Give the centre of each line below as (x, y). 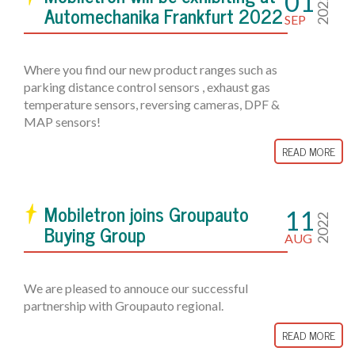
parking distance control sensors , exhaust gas (147, 87)
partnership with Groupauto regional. (124, 305)
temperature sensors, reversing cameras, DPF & (152, 104)
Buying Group (95, 234)
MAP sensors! (62, 122)
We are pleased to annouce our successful (136, 288)
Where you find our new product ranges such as (151, 69)
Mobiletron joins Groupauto (147, 214)
